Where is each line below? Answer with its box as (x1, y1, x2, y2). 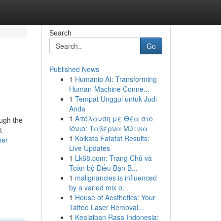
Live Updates (69, 143, 110, 153)
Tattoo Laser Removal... (69, 202, 144, 212)
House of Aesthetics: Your (74, 192, 155, 202)
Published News (49, 64, 99, 74)
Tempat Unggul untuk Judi (74, 94, 157, 104)
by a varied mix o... (69, 183, 128, 192)
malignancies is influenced (74, 173, 157, 183)
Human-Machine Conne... (69, 84, 149, 94)
